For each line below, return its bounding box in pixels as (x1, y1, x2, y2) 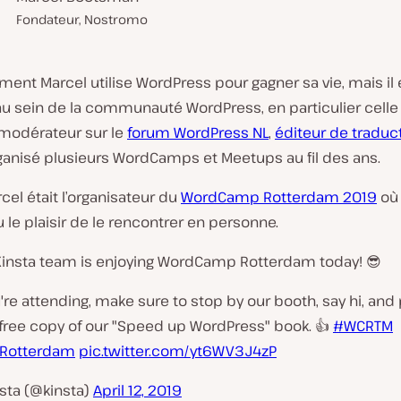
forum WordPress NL (127, 123, 269, 142)
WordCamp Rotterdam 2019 (181, 187, 377, 207)
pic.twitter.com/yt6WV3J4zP (79, 341, 277, 361)
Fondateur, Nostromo (16, 11, 148, 28)
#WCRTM (333, 316, 393, 336)
